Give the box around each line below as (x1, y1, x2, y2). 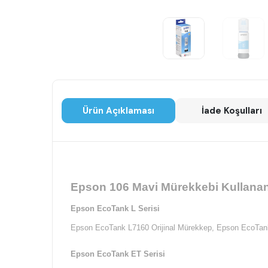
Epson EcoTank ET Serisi (71, 249, 165, 259)
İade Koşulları (202, 105, 262, 117)
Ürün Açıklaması (82, 105, 154, 117)
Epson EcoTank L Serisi (71, 204, 160, 214)
